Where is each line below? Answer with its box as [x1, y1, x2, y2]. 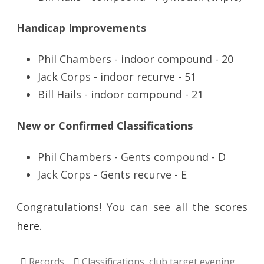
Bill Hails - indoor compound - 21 [38, 87, 203, 101]
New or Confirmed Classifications [16, 118, 193, 133]
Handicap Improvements [16, 21, 146, 35]
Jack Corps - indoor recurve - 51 [38, 70, 196, 84]
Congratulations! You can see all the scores [16, 200, 247, 214]
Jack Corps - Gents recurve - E [38, 167, 187, 181]
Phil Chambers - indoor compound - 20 [38, 52, 233, 66]
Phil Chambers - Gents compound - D [38, 150, 226, 164]
